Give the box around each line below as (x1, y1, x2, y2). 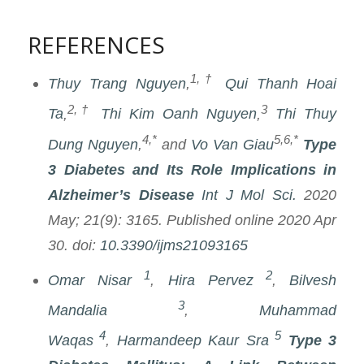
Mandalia (47, 301, 107, 318)
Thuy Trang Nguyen (47, 75, 186, 93)
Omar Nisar (47, 271, 132, 288)
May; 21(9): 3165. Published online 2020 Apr (47, 210, 337, 228)
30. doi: (47, 236, 100, 253)
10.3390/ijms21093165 (99, 236, 248, 253)
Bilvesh (289, 271, 337, 288)
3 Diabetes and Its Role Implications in (47, 160, 337, 178)
